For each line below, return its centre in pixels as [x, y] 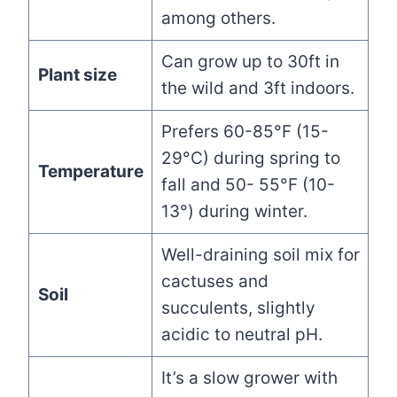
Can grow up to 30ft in [250, 61]
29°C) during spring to [250, 158]
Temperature [90, 171]
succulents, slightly [238, 307]
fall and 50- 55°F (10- [248, 184]
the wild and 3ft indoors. [257, 88]
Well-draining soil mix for [260, 254]
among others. [218, 18]
